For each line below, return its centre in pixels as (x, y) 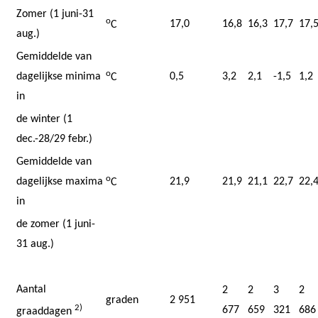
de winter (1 (44, 119)
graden (122, 300)
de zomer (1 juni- (56, 224)
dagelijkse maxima (60, 181)
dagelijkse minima (59, 76)
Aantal (31, 289)
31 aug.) (35, 244)
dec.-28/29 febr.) (54, 139)
